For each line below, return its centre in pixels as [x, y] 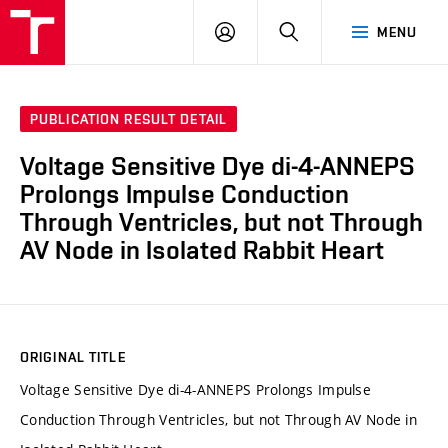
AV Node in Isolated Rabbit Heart [202, 250]
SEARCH [325, 31]
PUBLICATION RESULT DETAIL [128, 119]
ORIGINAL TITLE [73, 356]
